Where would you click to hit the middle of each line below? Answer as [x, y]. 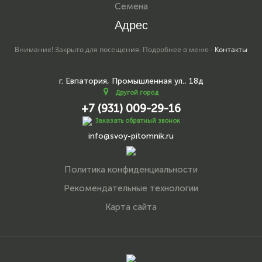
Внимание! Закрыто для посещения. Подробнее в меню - [115, 49]
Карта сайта [131, 207]
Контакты [231, 49]
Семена [131, 6]
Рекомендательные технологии [131, 188]
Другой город [137, 93]
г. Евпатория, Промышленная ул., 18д [131, 81]
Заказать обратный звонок [137, 120]
